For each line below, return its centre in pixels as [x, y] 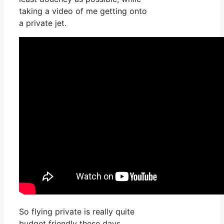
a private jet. [43, 23]
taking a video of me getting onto [83, 11]
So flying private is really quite [77, 212]
